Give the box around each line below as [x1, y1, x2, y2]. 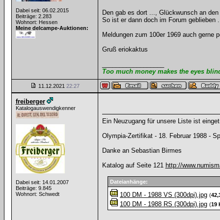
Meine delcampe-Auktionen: [15, 25, 88, 31]
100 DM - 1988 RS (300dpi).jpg [120, 200, 207, 208]
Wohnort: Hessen [15, 19, 57, 25]
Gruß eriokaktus [102, 46, 148, 53]
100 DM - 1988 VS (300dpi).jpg [120, 191, 207, 198]
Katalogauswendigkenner [15, 105, 76, 111]
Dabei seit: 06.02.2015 [15, 7, 69, 13]
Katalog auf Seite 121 [102, 162, 165, 169]
